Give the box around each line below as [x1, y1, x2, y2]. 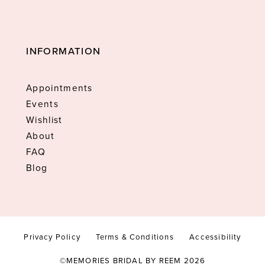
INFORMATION [26, 43, 101, 59]
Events [26, 97, 59, 111]
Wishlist [26, 113, 63, 127]
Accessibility [189, 231, 241, 243]
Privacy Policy [24, 231, 81, 243]
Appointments [26, 81, 93, 95]
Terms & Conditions [96, 231, 174, 243]
